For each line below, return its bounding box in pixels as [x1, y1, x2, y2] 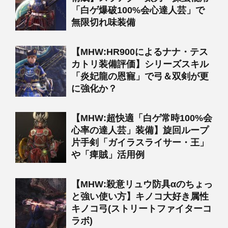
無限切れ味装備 [71, 17, 135, 27]
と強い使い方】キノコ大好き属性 [71, 191, 209, 202]
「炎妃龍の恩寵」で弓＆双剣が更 [71, 71, 209, 81]
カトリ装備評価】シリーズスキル [71, 59, 209, 69]
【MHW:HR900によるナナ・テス [71, 46, 208, 57]
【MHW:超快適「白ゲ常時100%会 [71, 112, 212, 123]
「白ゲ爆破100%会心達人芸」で [71, 5, 205, 15]
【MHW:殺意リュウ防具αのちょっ [71, 179, 213, 189]
